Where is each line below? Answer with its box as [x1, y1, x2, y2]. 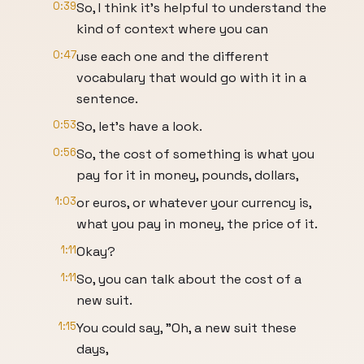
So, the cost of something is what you [76, 145, 314, 162]
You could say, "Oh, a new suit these [76, 319, 297, 336]
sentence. [76, 90, 138, 107]
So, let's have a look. [76, 118, 202, 135]
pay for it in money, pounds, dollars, [76, 167, 299, 184]
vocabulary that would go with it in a [76, 69, 306, 86]
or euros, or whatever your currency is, [76, 194, 311, 211]
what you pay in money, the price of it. [76, 215, 318, 232]
